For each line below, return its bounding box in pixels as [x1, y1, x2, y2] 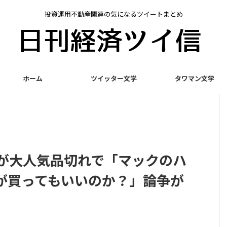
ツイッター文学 [90, 73, 137, 83]
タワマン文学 [175, 73, 214, 83]
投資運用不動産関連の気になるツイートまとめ [44, 9, 183, 19]
